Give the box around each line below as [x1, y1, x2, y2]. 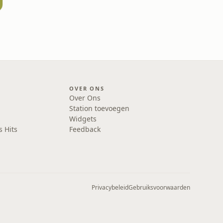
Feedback [69, 124, 101, 134]
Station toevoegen [69, 104, 130, 113]
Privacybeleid [92, 183, 128, 192]
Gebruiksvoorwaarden [128, 183, 190, 192]
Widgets [69, 114, 97, 123]
